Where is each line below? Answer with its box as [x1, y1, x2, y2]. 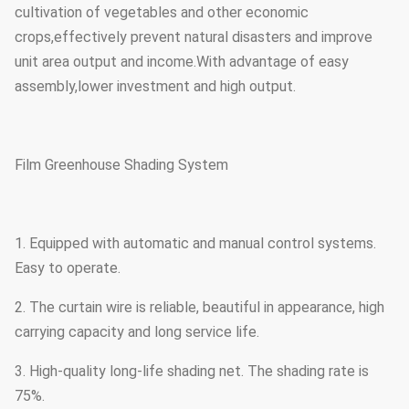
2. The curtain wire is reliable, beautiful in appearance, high [15, 298, 384, 316]
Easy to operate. [15, 258, 121, 277]
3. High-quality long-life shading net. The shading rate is [15, 362, 369, 380]
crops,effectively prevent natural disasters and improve [15, 27, 372, 46]
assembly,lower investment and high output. [15, 77, 296, 95]
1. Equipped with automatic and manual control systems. [15, 234, 376, 252]
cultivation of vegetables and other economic [15, 3, 309, 21]
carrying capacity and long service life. [15, 322, 259, 341]
